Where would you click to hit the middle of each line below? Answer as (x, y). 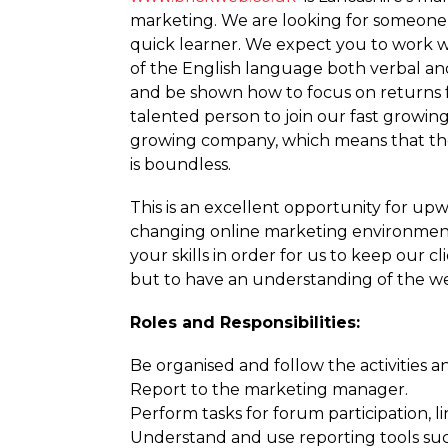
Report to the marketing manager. (269, 390)
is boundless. (180, 164)
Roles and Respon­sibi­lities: (245, 322)
